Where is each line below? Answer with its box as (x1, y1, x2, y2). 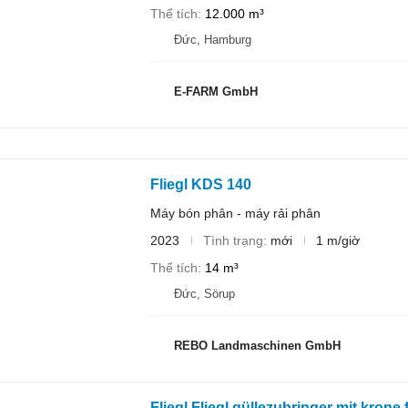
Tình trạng (202, 232, 263, 248)
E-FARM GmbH (173, 85, 258, 99)
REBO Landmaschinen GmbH (173, 339, 341, 353)
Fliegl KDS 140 (149, 176, 251, 192)
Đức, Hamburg (173, 32, 251, 46)
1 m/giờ (315, 232, 360, 248)
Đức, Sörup (173, 286, 235, 301)
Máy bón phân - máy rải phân (149, 205, 321, 220)
